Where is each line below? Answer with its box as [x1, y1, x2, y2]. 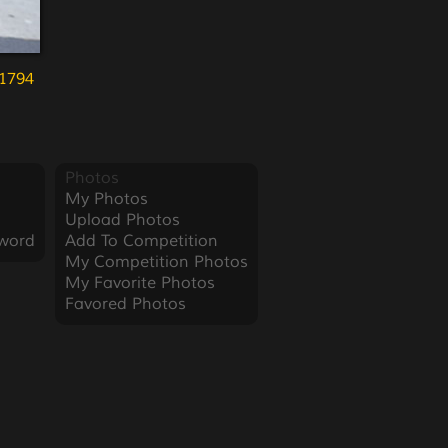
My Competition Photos [64, 252, 248, 272]
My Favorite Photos [64, 273, 215, 293]
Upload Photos [64, 210, 180, 230]
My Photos [64, 189, 148, 209]
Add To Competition [64, 231, 218, 251]
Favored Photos [64, 294, 186, 314]
